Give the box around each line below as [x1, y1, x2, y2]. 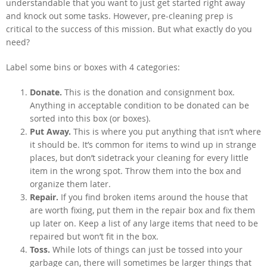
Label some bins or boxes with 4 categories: [6, 61, 180, 73]
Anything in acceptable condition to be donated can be [30, 99, 249, 111]
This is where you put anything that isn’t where [71, 125, 261, 137]
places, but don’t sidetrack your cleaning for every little [30, 151, 249, 163]
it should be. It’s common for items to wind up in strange [30, 138, 256, 150]
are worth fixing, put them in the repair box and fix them [30, 204, 255, 216]
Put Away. [30, 125, 71, 137]
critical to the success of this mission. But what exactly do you [6, 23, 252, 35]
